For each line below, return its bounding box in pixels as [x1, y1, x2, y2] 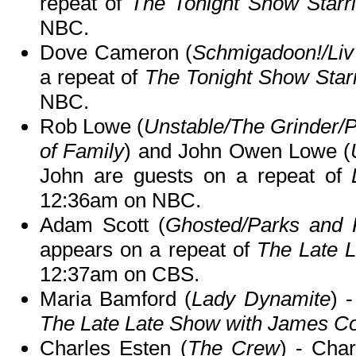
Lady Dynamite [192, 287, 331, 311]
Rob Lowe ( [40, 114, 145, 139]
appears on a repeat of [40, 238, 257, 262]
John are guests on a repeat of [40, 164, 352, 188]
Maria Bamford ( [40, 287, 192, 311]
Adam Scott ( [40, 213, 165, 238]
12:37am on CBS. [40, 262, 199, 287]
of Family [40, 139, 125, 164]
